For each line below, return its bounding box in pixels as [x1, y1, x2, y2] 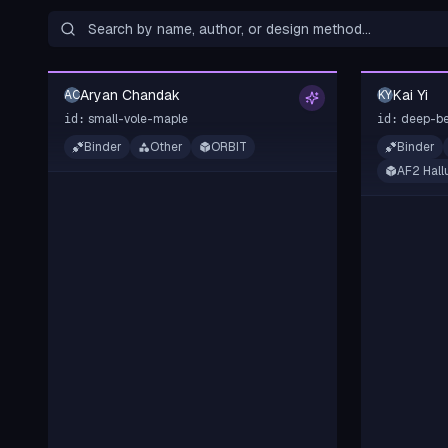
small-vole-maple [88, 111, 188, 127]
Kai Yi [393, 86, 429, 104]
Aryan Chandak [80, 86, 180, 104]
